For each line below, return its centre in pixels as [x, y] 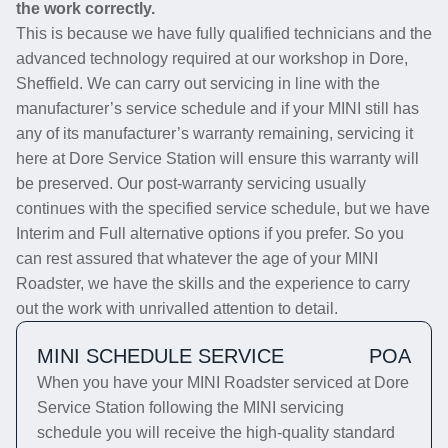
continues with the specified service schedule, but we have [223, 208]
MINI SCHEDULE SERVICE [160, 356]
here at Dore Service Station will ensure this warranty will [217, 158]
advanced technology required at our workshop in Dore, [212, 58]
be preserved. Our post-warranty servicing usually [191, 183]
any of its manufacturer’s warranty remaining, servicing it [214, 133]
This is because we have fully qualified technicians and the [224, 33]
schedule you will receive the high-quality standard [216, 432]
